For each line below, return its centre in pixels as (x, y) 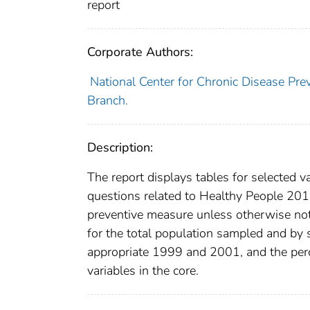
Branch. (108, 101)
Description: (120, 148)
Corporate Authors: (140, 52)
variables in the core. (143, 271)
